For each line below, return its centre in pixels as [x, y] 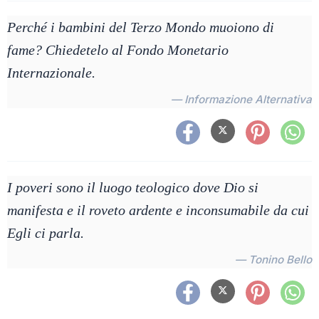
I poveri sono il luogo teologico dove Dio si [133, 187]
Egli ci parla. [46, 233]
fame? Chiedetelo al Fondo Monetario [118, 50]
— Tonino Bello [273, 260]
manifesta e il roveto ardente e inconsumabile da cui [158, 210]
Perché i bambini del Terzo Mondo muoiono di [141, 27]
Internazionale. [51, 73]
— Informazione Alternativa [241, 99]
